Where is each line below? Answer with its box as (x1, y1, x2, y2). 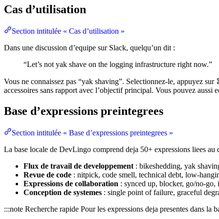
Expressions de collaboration (23, 179, 118, 188)
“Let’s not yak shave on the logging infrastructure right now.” (23, 60, 212, 69)
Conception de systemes (23, 188, 102, 197)
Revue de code (23, 171, 71, 179)
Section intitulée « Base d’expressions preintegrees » (12, 129, 173, 137)
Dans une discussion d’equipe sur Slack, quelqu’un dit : (4, 44, 175, 52)
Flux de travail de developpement (23, 162, 133, 171)
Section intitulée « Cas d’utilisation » (12, 27, 125, 36)
